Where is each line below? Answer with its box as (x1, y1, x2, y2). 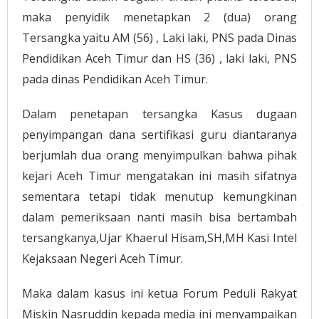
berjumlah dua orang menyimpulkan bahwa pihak (22, 147, 297, 164)
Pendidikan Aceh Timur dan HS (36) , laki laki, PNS (22, 51, 297, 67)
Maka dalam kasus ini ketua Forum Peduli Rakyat (22, 286, 297, 302)
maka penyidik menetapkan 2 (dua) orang (22, 9, 297, 26)
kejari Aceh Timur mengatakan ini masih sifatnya (22, 168, 297, 184)
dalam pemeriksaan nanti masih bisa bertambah (22, 209, 297, 226)
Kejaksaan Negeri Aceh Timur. (22, 251, 183, 267)
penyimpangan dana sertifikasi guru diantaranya (22, 127, 297, 143)
